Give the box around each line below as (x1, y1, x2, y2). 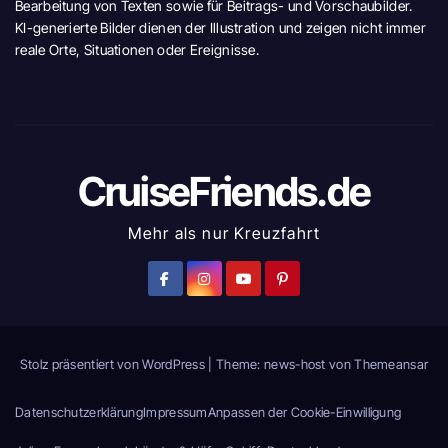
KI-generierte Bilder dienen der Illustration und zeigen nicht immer (15, 19, 427, 37)
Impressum (143, 404, 208, 421)
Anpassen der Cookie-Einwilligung (207, 404, 402, 421)
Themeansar (354, 356, 429, 373)
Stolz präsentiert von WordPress (19, 356, 209, 373)
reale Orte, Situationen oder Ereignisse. (15, 41, 260, 59)
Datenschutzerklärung (15, 404, 143, 421)
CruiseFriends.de (77, 167, 371, 217)
